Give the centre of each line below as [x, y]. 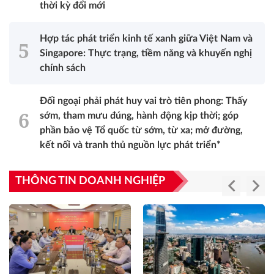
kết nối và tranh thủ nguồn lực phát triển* [130, 145]
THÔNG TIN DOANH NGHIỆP [90, 181]
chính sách [63, 68]
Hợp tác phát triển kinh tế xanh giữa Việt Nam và [146, 38]
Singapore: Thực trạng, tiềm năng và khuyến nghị [146, 53]
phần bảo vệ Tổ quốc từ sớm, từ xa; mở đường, [141, 130]
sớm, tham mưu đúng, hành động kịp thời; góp [139, 115]
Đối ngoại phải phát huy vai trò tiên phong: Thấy [143, 101]
